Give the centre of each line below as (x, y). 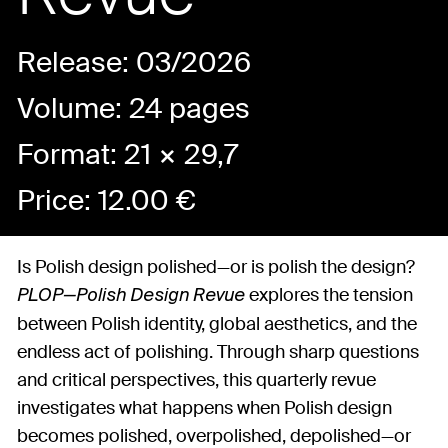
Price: (57, 200)
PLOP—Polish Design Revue (131, 295)
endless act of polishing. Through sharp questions (218, 351)
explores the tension (329, 294)
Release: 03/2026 (134, 62)
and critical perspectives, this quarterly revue (196, 379)
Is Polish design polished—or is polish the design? (216, 266)
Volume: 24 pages (133, 108)
